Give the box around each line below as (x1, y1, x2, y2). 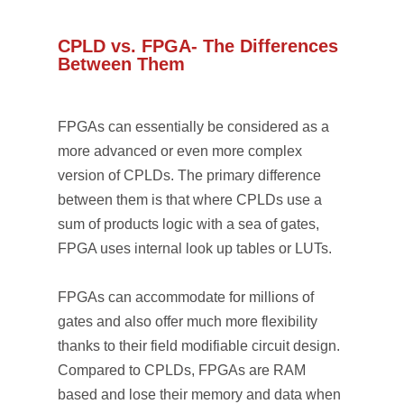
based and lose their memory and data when (58, 387, 341, 402)
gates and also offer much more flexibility (58, 314, 317, 329)
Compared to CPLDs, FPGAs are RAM (58, 363, 306, 378)
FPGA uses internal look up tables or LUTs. (58, 241, 332, 256)
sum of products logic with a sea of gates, (58, 216, 319, 232)
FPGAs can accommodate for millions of (58, 289, 314, 305)
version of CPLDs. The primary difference (58, 168, 321, 183)
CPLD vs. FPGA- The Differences (58, 36, 338, 56)
